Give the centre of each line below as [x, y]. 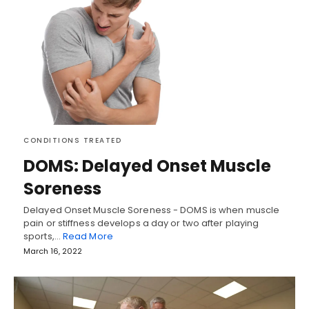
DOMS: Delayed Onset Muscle [147, 166]
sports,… [43, 237]
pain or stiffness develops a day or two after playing [141, 223]
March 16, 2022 [53, 251]
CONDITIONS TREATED [72, 141]
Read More [88, 237]
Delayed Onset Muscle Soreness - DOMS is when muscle [152, 210]
